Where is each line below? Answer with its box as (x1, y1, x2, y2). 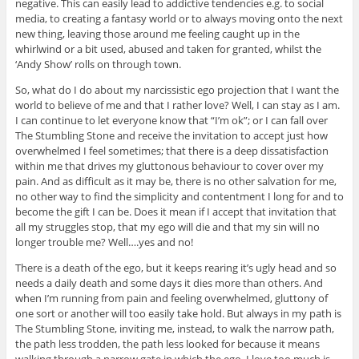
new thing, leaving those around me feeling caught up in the (14, 26, 300, 41)
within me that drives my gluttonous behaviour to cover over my (14, 158, 324, 173)
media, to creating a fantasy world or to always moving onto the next (14, 10, 343, 26)
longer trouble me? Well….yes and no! (14, 234, 193, 249)
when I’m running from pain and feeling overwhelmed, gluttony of (14, 290, 328, 305)
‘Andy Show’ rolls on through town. (14, 56, 181, 71)
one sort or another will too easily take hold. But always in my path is (14, 305, 341, 321)
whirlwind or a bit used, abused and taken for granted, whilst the (14, 41, 321, 56)
